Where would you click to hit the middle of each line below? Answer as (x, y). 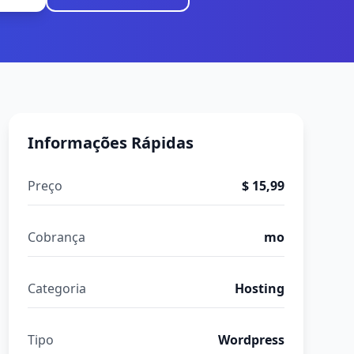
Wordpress (251, 340)
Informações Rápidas (110, 143)
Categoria (56, 288)
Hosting (259, 288)
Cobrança (56, 237)
